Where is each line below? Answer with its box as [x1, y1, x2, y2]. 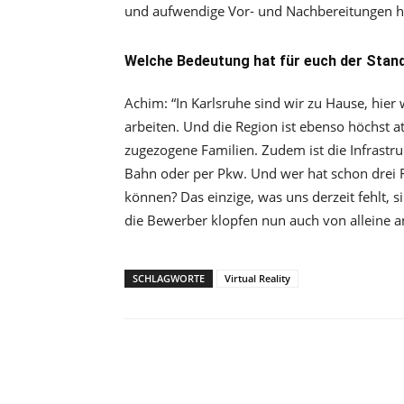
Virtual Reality [225, 271, 290, 285]
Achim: [124, 94, 168, 112]
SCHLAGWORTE [133, 271, 205, 285]
